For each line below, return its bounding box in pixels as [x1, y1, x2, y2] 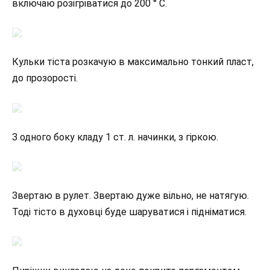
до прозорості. [12, 72, 78, 84]
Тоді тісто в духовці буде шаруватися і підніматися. [12, 206, 246, 218]
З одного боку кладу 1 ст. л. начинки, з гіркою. [12, 131, 218, 143]
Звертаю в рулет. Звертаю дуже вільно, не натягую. [12, 190, 249, 202]
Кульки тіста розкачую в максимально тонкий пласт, [12, 56, 254, 68]
